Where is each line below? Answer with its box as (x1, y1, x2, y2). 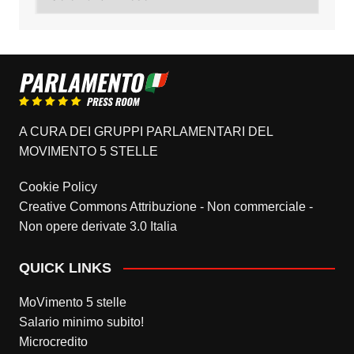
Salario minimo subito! (18, 314, 144, 329)
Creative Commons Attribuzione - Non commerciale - (18, 199, 313, 213)
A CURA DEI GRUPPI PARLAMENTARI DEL (18, 124, 273, 138)
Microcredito (18, 334, 88, 348)
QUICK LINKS (18, 259, 111, 276)
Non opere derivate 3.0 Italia (18, 219, 177, 233)
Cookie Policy (18, 179, 97, 194)
